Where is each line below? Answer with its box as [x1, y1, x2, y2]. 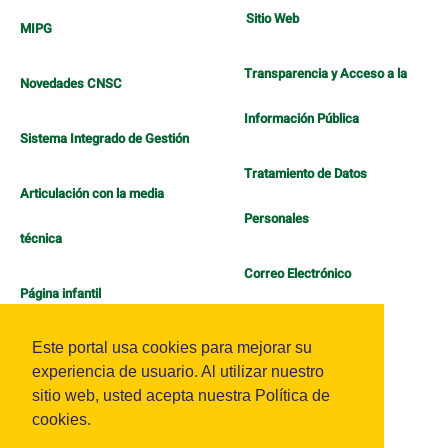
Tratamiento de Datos [244, 164, 367, 184]
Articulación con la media [20, 184, 164, 204]
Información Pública [244, 109, 359, 129]
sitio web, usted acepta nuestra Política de [32, 386, 330, 404]
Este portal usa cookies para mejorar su [32, 338, 312, 356]
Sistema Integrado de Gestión [20, 129, 189, 149]
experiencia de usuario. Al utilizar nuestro [32, 362, 324, 380]
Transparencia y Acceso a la [244, 64, 407, 84]
